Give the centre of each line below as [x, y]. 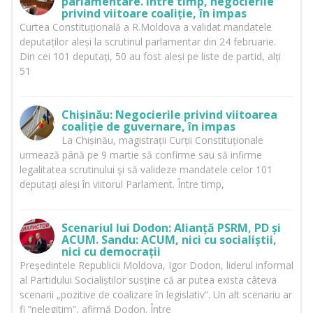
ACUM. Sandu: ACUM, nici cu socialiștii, [169, 240]
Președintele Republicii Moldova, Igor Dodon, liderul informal [156, 265]
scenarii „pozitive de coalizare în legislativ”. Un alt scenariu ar [155, 295]
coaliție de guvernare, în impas [148, 127]
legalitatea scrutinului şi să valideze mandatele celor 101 [146, 170]
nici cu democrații [111, 252]
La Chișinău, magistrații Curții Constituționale [162, 140]
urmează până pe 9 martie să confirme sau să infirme [140, 155]
